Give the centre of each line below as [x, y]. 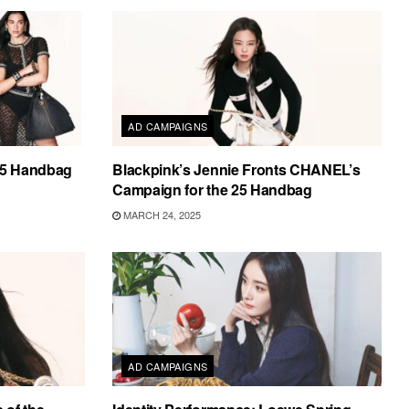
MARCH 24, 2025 [161, 214]
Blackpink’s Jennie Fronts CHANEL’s [236, 169]
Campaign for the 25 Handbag [212, 189]
